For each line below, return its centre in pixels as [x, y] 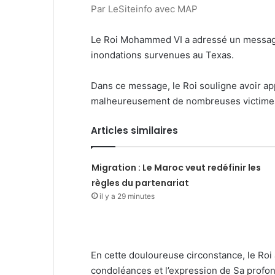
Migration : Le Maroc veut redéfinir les [176, 168]
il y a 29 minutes [127, 196]
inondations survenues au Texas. [162, 55]
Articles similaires [134, 130]
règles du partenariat [140, 183]
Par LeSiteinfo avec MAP [144, 9]
